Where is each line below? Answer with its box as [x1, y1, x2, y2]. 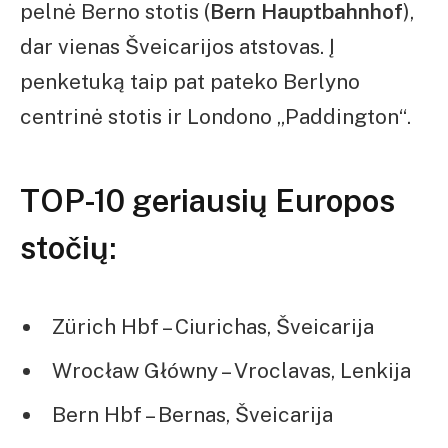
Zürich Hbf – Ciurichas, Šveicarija [52, 313, 374, 339]
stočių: [20, 228, 117, 266]
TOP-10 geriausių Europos [20, 181, 395, 219]
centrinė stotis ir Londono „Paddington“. [20, 104, 411, 130]
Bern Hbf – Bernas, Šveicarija [52, 402, 333, 428]
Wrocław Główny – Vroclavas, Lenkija [52, 357, 411, 383]
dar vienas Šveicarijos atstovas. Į [20, 34, 335, 60]
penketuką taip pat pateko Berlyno [20, 69, 360, 95]
